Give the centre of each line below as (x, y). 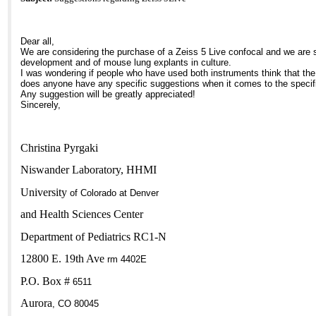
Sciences (92, 214)
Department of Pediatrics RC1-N (94, 236)
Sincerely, (41, 105)
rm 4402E (126, 260)
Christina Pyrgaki (60, 147)
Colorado (99, 193)
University (44, 192)
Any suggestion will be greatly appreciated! (108, 95)
